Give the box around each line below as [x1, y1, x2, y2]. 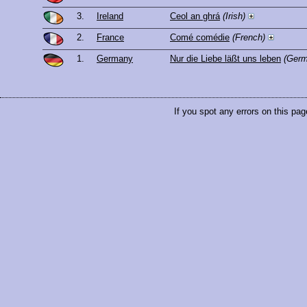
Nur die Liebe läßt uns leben [170, 53, 281, 64]
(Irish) [223, 11, 245, 22]
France [97, 32, 124, 43]
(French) [232, 32, 265, 43]
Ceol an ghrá [170, 11, 220, 22]
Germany [97, 53, 133, 64]
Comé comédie [170, 32, 230, 43]
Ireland [97, 11, 123, 22]
